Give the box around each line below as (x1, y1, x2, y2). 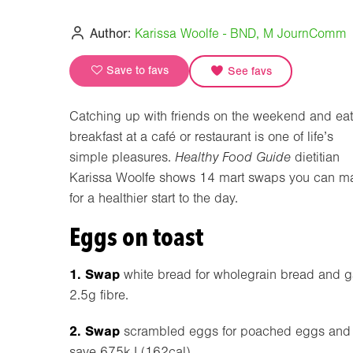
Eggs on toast (69, 221, 203, 252)
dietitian (291, 149, 340, 165)
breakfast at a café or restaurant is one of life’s (69, 128, 333, 144)
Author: (86, 25, 132, 41)
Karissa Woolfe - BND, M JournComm (135, 25, 347, 41)
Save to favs (103, 63, 169, 77)
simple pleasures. (69, 149, 175, 165)
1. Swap (69, 266, 120, 282)
